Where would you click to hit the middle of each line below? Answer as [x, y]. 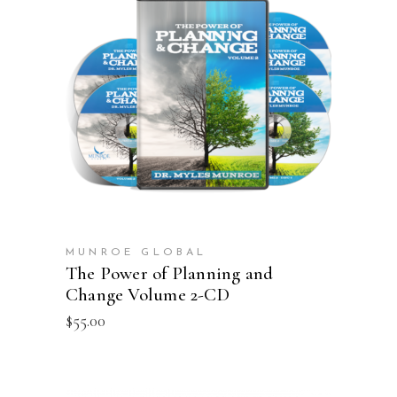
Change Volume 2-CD [148, 295]
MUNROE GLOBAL [136, 253]
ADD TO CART [198, 93]
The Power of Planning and [170, 273]
